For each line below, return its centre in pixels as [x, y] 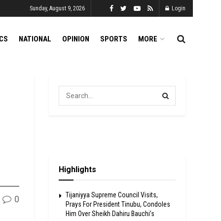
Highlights [77, 169]
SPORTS [114, 39]
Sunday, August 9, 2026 [57, 8]
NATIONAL [35, 39]
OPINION [76, 39]
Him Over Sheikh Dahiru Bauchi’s [110, 214]
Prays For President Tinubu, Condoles [118, 204]
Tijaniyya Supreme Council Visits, [111, 195]
